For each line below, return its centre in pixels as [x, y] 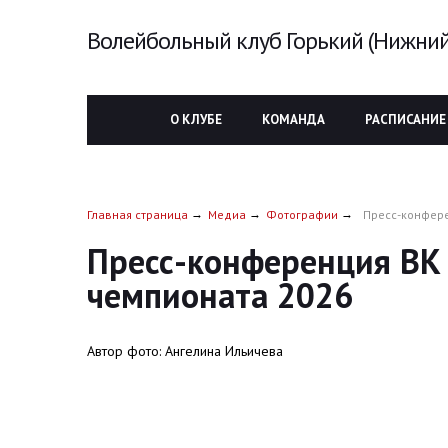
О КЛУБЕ [196, 119]
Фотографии [302, 214]
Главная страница [137, 214]
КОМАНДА [293, 119]
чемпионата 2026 [220, 295]
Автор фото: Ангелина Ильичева [185, 351]
